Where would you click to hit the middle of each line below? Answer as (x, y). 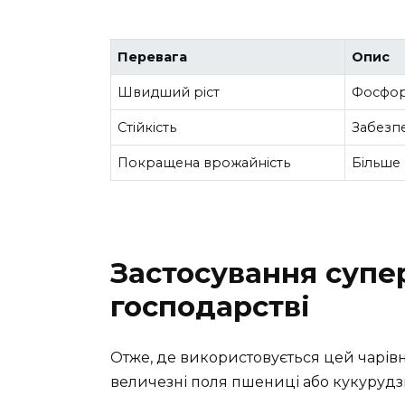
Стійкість (147, 128)
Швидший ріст (169, 93)
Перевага (153, 57)
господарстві (210, 306)
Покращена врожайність (204, 163)
